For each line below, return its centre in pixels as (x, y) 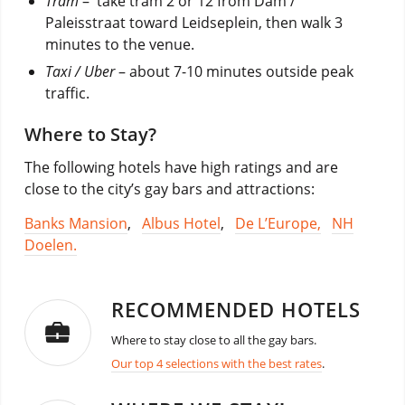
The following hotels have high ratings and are (181, 168)
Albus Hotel (181, 224)
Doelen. (50, 245)
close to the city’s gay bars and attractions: (169, 189)
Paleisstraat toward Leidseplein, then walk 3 (193, 22)
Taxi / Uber (80, 71)
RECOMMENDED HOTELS (235, 310)
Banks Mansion (75, 224)
